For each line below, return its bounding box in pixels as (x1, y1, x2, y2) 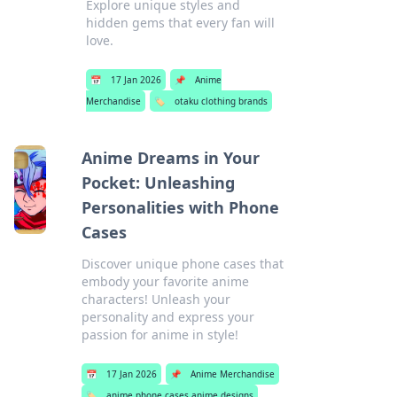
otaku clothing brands (175, 95, 269, 107)
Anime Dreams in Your (81, 147, 260, 168)
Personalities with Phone (81, 197, 279, 218)
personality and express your (81, 308, 254, 325)
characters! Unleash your (81, 291, 230, 307)
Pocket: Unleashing (81, 172, 235, 193)
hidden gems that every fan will (86, 14, 276, 31)
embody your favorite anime (81, 273, 249, 290)
